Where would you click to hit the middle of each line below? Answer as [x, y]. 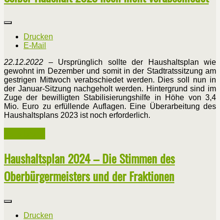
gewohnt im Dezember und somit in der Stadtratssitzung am [110, 71]
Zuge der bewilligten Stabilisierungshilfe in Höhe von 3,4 [110, 97]
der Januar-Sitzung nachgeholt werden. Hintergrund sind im [110, 88]
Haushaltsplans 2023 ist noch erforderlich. [77, 115]
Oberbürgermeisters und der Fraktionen [89, 176]
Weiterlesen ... [25, 133]
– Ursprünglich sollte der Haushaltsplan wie [130, 62]
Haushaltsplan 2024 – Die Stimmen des [89, 158]
